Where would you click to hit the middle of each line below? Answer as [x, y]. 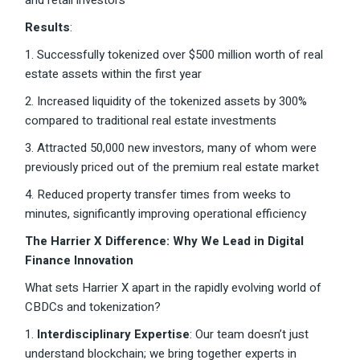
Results [48, 28]
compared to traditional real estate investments [151, 121]
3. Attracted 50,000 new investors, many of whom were [171, 148]
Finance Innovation [80, 261]
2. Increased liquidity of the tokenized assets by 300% [166, 102]
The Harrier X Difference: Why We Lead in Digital [165, 241]
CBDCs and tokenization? [93, 307]
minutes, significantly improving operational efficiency [166, 214]
